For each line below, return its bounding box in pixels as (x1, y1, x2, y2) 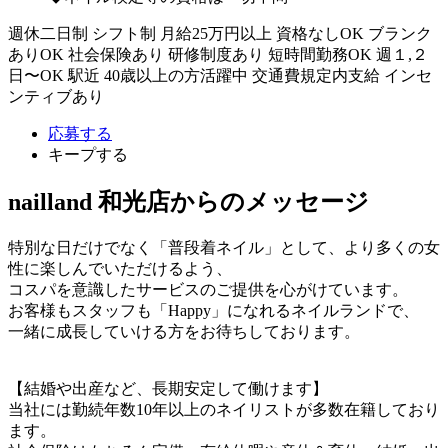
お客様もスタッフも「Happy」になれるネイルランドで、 (8, 301, 419, 319)
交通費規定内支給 (252, 66, 380, 84)
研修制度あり (168, 45, 264, 63)
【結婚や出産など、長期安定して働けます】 (8, 379, 328, 397)
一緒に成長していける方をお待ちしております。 (8, 322, 360, 340)
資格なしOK (276, 24, 364, 42)
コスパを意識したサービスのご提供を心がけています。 (8, 280, 408, 298)
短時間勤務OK (268, 45, 372, 63)
